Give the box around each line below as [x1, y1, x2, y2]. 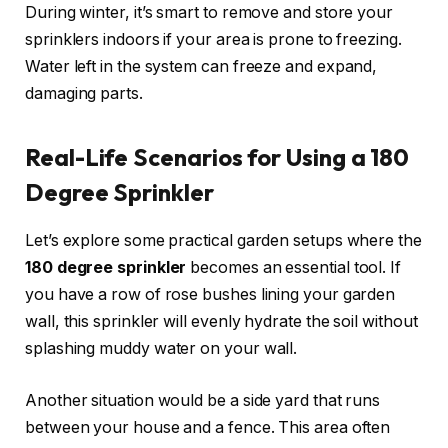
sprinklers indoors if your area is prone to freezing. [25, 30, 402, 50]
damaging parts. [25, 84, 143, 104]
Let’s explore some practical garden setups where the [25, 231, 422, 251]
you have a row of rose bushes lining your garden [25, 285, 396, 305]
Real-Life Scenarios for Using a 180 [25, 141, 410, 172]
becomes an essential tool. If [186, 258, 402, 278]
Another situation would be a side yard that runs [25, 390, 381, 410]
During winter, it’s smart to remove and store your [25, 3, 394, 23]
